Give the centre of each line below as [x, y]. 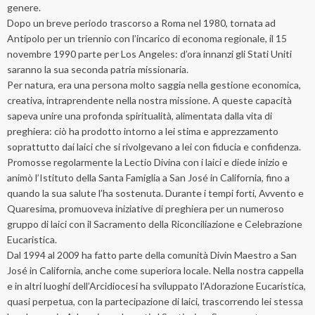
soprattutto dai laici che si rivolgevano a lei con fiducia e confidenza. [154, 147]
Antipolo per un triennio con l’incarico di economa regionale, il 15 [147, 39]
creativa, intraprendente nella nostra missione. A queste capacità [149, 101]
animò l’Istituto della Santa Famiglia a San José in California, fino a [148, 178]
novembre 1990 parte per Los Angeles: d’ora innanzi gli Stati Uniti [149, 54]
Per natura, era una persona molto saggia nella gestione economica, [154, 85]
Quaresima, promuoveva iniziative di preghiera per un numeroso [146, 209]
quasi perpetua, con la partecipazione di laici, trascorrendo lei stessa [155, 302]
